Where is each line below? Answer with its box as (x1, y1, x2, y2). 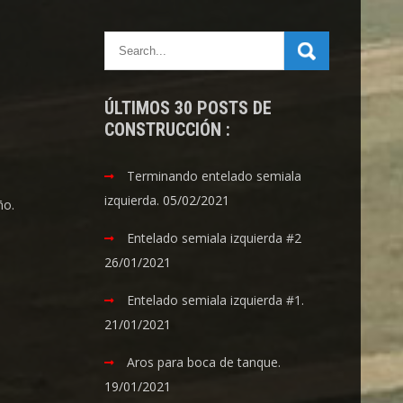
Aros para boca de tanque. (127, 354, 282, 371)
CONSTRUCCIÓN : (104, 119, 231, 140)
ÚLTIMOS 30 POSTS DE (104, 97, 273, 119)
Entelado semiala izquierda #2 (127, 229, 302, 246)
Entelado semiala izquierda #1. (127, 291, 305, 309)
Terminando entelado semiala (127, 167, 302, 184)
